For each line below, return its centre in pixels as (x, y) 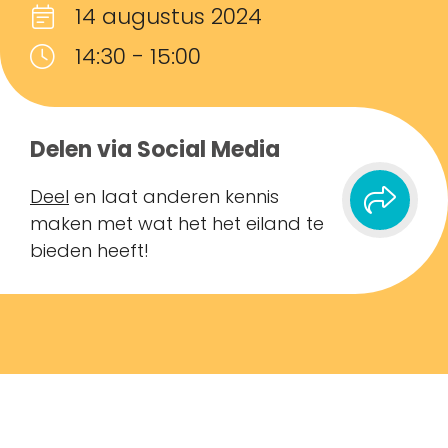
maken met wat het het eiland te (177, 223)
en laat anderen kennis (174, 196)
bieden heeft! (89, 250)
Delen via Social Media (155, 149)
